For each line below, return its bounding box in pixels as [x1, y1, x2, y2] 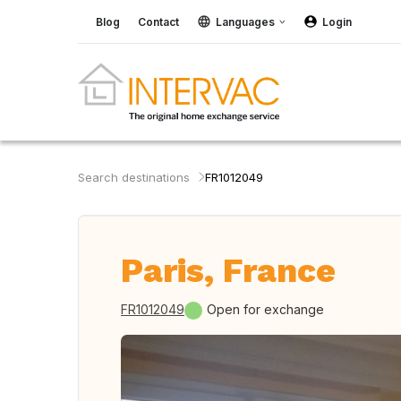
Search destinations [78, 170, 190, 184]
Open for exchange [207, 302, 324, 317]
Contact [138, 14, 179, 29]
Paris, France [121, 252, 336, 290]
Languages [216, 14, 275, 29]
